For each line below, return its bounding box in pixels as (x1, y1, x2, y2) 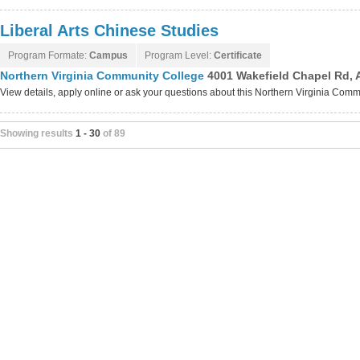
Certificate (214, 50, 262, 61)
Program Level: (145, 50, 214, 61)
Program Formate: (8, 50, 89, 61)
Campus (89, 50, 128, 61)
